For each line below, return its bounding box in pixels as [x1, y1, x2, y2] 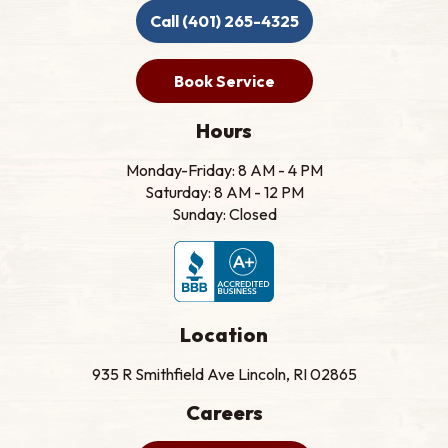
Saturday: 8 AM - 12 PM [144, 182, 304, 203]
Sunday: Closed [171, 204, 277, 225]
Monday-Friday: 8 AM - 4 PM [125, 160, 323, 181]
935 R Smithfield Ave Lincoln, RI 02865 [91, 363, 357, 384]
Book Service [173, 71, 275, 92]
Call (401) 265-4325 [149, 11, 299, 32]
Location [180, 321, 268, 347]
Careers [185, 399, 263, 425]
